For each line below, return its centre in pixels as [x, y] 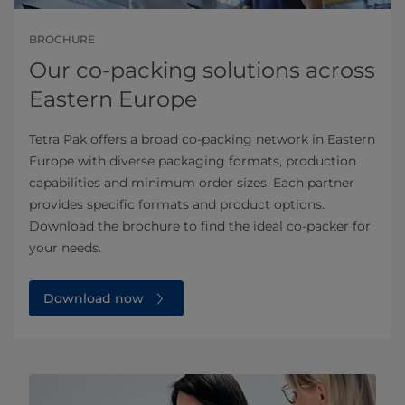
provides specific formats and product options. [177, 205]
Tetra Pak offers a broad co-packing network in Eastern [202, 140]
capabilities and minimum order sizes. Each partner [192, 183]
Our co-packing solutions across [202, 71]
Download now [94, 299]
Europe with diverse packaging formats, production [193, 161]
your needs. [65, 248]
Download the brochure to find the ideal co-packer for [200, 226]
